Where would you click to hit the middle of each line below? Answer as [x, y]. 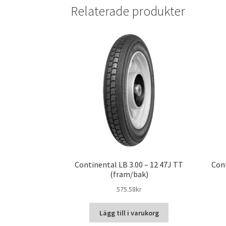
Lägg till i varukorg [129, 213]
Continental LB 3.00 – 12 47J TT [129, 165]
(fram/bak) [129, 174]
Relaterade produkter [128, 11]
